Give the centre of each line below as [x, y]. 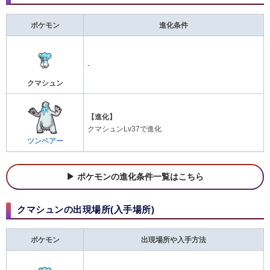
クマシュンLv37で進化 [124, 129]
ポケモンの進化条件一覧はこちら [140, 176]
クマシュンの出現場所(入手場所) [86, 209]
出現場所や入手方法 [174, 240]
